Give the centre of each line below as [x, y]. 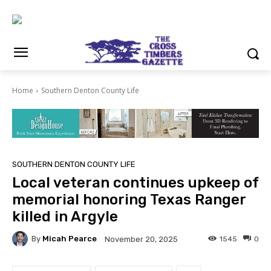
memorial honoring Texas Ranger [129, 199]
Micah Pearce [70, 239]
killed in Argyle [65, 216]
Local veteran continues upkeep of [135, 182]
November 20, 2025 [141, 239]
